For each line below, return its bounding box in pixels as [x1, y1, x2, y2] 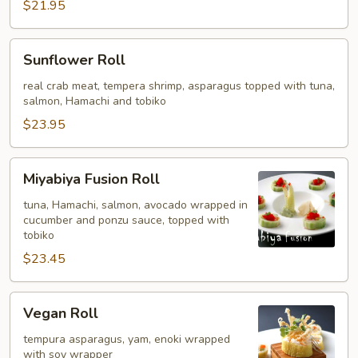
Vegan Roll [23, 304, 98, 323]
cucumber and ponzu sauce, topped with [23, 213, 229, 228]
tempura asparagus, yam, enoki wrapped [23, 332, 230, 347]
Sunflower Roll [23, 50, 125, 70]
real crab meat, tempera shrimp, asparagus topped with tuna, [23, 78, 335, 93]
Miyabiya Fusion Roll [23, 169, 160, 189]
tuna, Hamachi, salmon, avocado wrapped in [23, 197, 248, 213]
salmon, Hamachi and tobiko [23, 93, 166, 109]
